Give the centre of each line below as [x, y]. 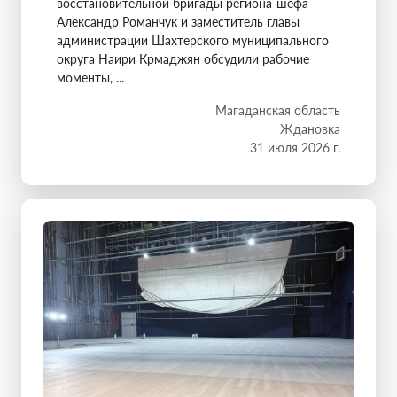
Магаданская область [278, 110]
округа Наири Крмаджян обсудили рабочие [183, 58]
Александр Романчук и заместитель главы [178, 21]
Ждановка [310, 128]
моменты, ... [90, 77]
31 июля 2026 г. [295, 147]
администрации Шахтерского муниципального [193, 40]
